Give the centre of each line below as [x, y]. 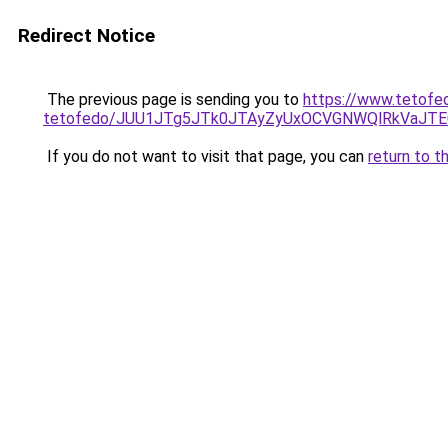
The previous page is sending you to [173, 99]
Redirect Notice [86, 35]
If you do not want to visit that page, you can [205, 156]
